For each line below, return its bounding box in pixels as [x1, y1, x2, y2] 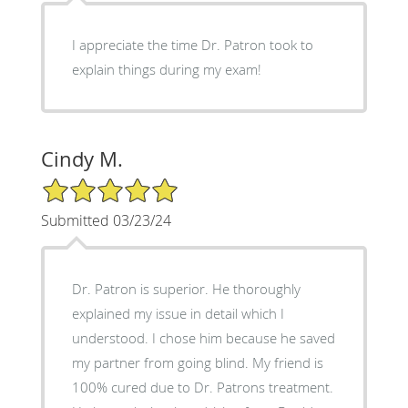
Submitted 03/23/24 [40, 209, 171, 230]
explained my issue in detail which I [71, 303, 284, 322]
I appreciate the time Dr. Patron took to [71, 35, 313, 54]
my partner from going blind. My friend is [71, 352, 323, 372]
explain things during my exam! [71, 59, 261, 78]
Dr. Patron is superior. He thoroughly [71, 279, 301, 298]
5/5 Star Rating [40, 175, 131, 193]
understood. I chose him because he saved [71, 328, 335, 347]
